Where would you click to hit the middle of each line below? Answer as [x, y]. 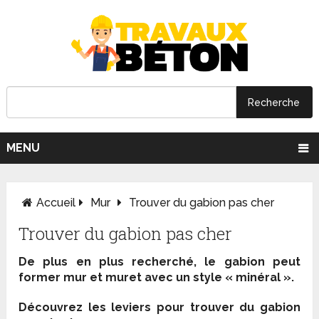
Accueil [56, 203]
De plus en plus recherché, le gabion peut [159, 262]
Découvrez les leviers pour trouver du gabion [159, 308]
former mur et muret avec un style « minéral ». [157, 278]
